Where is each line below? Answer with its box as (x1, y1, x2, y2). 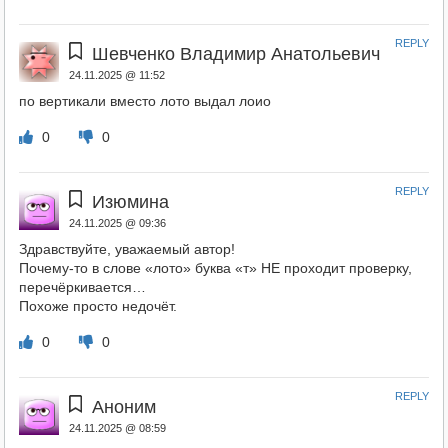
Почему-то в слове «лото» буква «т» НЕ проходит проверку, (18, 259, 412, 276)
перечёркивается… (18, 278, 146, 295)
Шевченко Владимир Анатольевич (92, 43, 381, 65)
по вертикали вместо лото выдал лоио (18, 93, 271, 110)
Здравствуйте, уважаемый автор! (18, 240, 235, 257)
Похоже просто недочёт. (18, 297, 177, 314)
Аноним (92, 396, 157, 418)
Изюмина (92, 191, 170, 213)
